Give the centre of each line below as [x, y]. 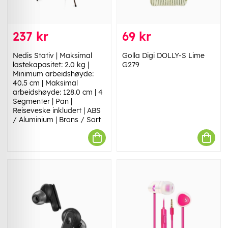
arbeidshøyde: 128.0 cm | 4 [58, 92]
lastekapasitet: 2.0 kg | [51, 65]
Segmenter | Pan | [42, 102]
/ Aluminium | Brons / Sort [57, 120]
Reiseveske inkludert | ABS [57, 111]
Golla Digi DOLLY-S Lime [163, 56]
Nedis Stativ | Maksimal [52, 56]
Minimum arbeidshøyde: [53, 74]
